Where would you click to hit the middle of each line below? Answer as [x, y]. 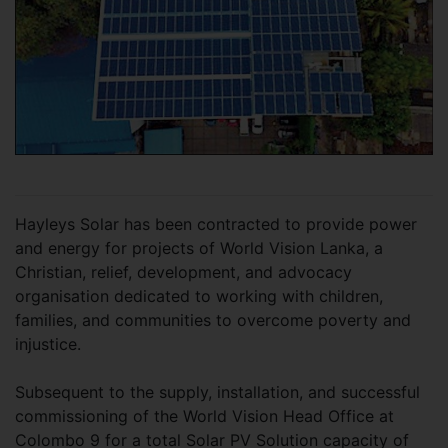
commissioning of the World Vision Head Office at [204, 415]
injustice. [50, 343]
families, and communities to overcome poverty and [213, 319]
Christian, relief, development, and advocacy [183, 271]
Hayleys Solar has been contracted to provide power [216, 223]
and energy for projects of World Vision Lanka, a [199, 247]
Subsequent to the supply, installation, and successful [217, 391]
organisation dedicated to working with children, [199, 295]
